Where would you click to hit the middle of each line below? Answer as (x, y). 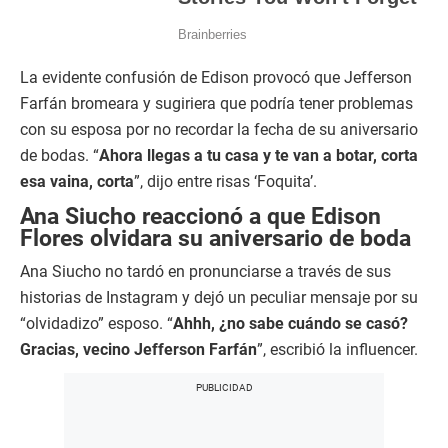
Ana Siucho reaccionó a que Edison (200, 216)
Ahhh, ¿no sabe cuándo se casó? (290, 324)
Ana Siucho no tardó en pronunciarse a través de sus (205, 272)
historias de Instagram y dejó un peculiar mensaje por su (219, 298)
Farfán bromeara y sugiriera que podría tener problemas (216, 104)
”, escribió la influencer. (337, 350)
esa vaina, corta (77, 182)
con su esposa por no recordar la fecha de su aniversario (219, 130)
